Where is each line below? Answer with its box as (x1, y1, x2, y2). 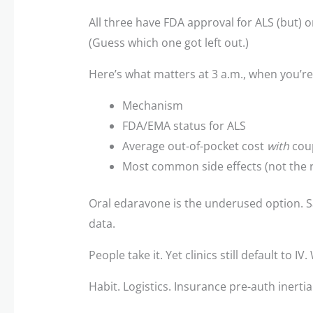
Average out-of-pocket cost (122, 138, 267, 154)
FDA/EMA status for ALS (122, 117, 246, 133)
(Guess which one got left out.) (88, 34, 249, 50)
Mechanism (122, 97, 183, 113)
